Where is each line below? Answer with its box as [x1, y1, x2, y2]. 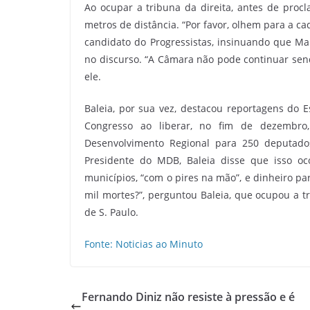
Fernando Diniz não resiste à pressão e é [82, 289, 295, 304]
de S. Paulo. [84, 205, 138, 219]
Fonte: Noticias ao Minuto [84, 237, 203, 250]
